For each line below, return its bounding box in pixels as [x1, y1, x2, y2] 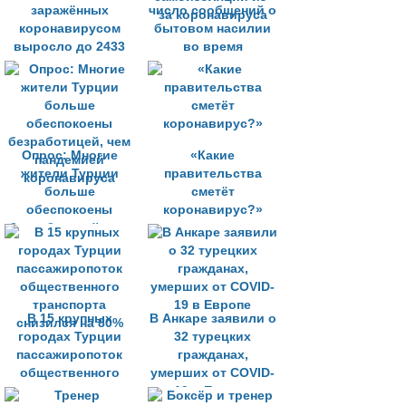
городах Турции [17, 330, 121, 343]
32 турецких [174, 330, 251, 343]
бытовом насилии [154, 22, 271, 35]
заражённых [30, 4, 109, 17]
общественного [19, 366, 120, 380]
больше [43, 185, 95, 198]
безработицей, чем [8, 221, 130, 235]
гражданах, [177, 348, 248, 362]
